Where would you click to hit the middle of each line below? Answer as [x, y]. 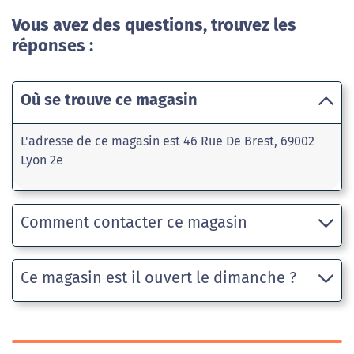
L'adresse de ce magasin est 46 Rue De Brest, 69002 [168, 141]
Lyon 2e [42, 160]
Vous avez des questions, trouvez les [154, 26]
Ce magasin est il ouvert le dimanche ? [158, 278]
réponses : [53, 46]
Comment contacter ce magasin [134, 222]
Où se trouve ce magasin [109, 100]
